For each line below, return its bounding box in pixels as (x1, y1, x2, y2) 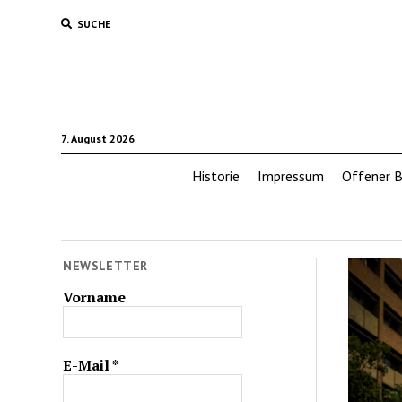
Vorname (63, 286, 127, 307)
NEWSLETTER (63, 258, 148, 274)
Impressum (257, 167, 324, 185)
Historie (191, 167, 240, 185)
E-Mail (63, 354, 113, 375)
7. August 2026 (60, 132, 135, 145)
